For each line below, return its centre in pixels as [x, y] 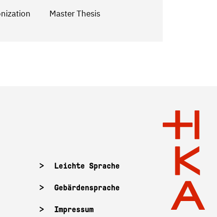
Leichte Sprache [87, 166]
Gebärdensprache [87, 188]
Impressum [74, 209]
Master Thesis [75, 14]
